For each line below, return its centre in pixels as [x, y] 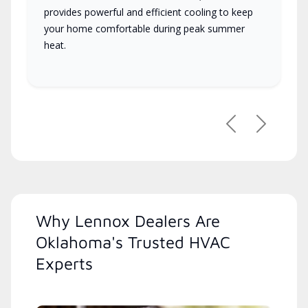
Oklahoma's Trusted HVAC [133, 242]
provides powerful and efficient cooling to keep [148, 12]
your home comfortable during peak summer [144, 29]
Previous [253, 130]
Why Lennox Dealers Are [128, 221]
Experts [64, 264]
